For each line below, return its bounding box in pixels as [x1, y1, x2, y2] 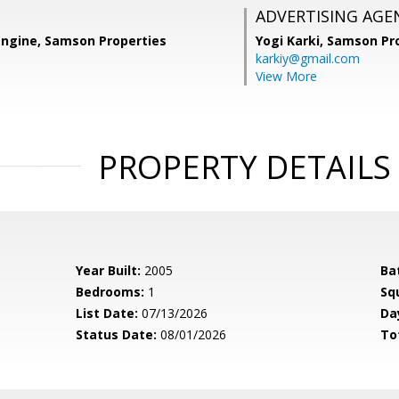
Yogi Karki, [256, 32, 327, 49]
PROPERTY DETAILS [97, 145, 391, 189]
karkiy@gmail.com [256, 50, 360, 67]
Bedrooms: [76, 283, 145, 300]
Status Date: [76, 326, 158, 343]
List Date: [76, 305, 139, 322]
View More [256, 68, 317, 85]
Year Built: [76, 262, 142, 279]
